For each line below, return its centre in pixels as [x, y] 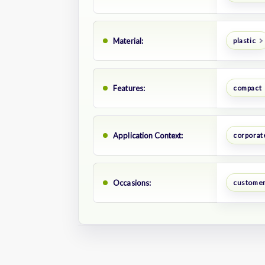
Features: [129, 88]
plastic [244, 41]
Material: [128, 41]
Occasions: [132, 182]
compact [247, 88]
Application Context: [148, 135]
